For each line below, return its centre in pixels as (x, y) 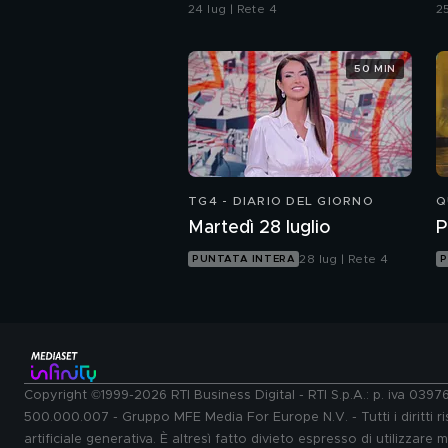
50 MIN (375, 68)
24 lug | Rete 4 (232, 9)
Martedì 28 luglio (259, 228)
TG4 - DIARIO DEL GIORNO (281, 201)
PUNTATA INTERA (244, 259)
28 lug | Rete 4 (344, 259)
